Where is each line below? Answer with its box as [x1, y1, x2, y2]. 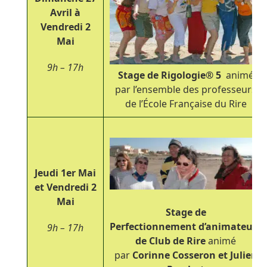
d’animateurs [198, 220, 262, 234]
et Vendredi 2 [34, 180, 97, 194]
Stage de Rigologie [117, 68, 206, 82]
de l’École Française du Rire [125, 97, 247, 110]
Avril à [50, 5, 81, 19]
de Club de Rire [135, 234, 209, 248]
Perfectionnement [110, 220, 199, 234]
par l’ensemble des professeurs [115, 82, 257, 96]
